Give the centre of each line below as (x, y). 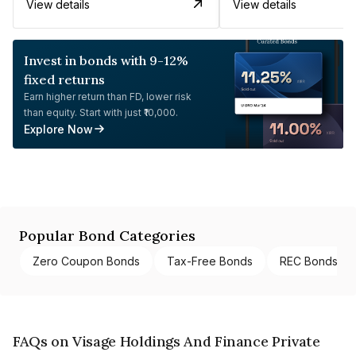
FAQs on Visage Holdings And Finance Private (166, 341)
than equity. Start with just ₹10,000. (101, 112)
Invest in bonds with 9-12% (106, 60)
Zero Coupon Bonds (86, 261)
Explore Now (58, 129)
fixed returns (64, 79)
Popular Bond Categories (107, 235)
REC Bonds (309, 261)
